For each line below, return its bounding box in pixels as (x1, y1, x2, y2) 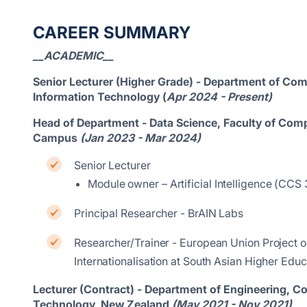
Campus (33, 131, 80, 145)
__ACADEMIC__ (33, 49, 114, 62)
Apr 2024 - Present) (167, 90, 272, 103)
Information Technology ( (33, 90, 167, 103)
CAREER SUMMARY (33, 23, 191, 42)
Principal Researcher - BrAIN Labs (74, 206, 244, 220)
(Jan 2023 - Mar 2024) (80, 131, 201, 145)
